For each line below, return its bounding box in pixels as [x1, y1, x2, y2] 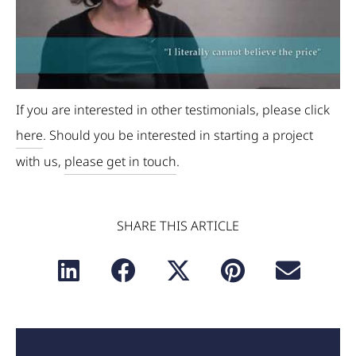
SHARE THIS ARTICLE [117, 217, 239, 235]
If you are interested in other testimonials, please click [16, 101, 330, 119]
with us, [16, 153, 64, 171]
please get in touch [64, 153, 176, 171]
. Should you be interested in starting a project [43, 126, 313, 145]
